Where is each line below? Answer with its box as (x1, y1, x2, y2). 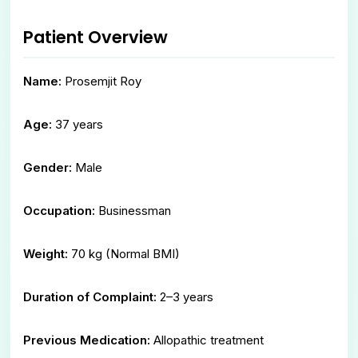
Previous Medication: (23, 332, 150, 348)
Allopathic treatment (150, 332, 264, 348)
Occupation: (23, 202, 95, 218)
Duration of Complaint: (23, 288, 157, 304)
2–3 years (157, 288, 213, 304)
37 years (52, 116, 103, 132)
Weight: (23, 245, 68, 261)
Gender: (23, 159, 72, 175)
